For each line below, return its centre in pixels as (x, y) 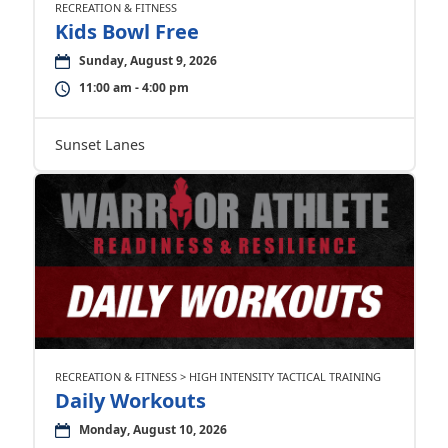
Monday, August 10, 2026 (152, 429)
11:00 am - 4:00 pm (133, 87)
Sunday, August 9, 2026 (147, 60)
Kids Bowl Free (126, 31)
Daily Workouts (130, 400)
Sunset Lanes (99, 144)
